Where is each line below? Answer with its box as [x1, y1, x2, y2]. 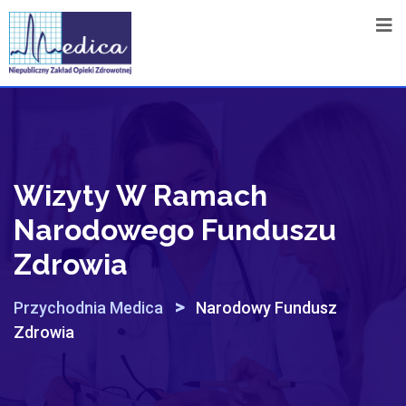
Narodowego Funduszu [14, 213, 336, 247]
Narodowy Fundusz [196, 298, 337, 318]
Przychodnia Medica [14, 298, 163, 318]
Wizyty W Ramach [14, 179, 267, 213]
